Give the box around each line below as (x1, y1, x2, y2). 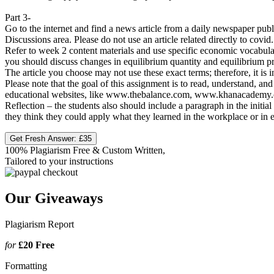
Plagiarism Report (5, 218, 74, 229)
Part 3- (5, 12, 31, 23)
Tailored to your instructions (5, 155, 113, 166)
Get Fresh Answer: (10, 133, 79, 143)
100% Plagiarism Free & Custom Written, (5, 144, 165, 155)
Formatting (5, 260, 47, 271)
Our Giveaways (5, 190, 103, 206)
